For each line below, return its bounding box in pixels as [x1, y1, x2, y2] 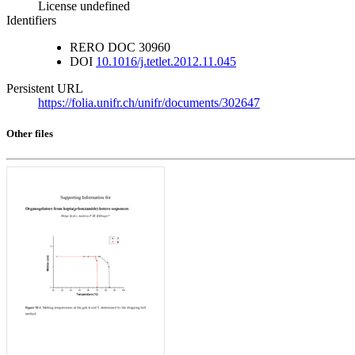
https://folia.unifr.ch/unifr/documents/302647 [38, 96, 260, 110]
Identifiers [6, 13, 56, 28]
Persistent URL [6, 82, 83, 96]
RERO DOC [70, 40, 136, 55]
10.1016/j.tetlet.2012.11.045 [96, 55, 236, 69]
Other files [6, 128, 53, 140]
